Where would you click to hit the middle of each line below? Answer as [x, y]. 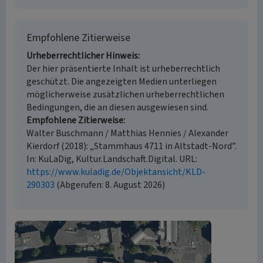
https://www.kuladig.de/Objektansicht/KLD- [116, 172]
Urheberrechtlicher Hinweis [82, 56]
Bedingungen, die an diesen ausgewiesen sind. [117, 107]
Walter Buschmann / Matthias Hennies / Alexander [127, 133]
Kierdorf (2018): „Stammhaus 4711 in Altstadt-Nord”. [131, 146]
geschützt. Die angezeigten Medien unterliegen [122, 82]
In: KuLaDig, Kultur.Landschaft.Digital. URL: [112, 159]
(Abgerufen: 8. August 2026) [110, 185]
